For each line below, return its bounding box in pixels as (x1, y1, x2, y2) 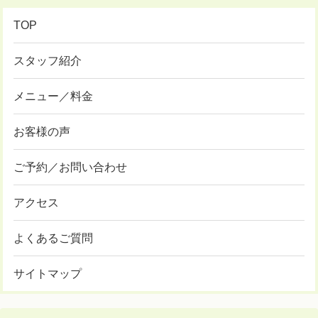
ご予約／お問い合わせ (13, 161, 127, 174)
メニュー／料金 (13, 90, 93, 103)
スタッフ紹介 (13, 55, 82, 67)
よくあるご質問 (13, 232, 93, 245)
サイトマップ (13, 268, 82, 280)
